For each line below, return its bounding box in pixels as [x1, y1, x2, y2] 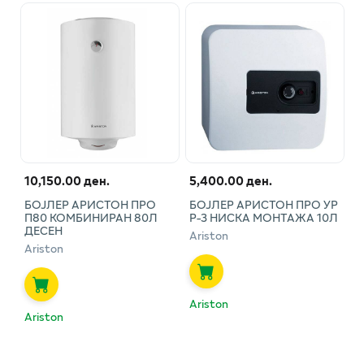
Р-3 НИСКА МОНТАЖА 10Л [188, 208, 338, 226]
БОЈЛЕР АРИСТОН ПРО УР [188, 195, 338, 213]
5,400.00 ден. [188, 170, 272, 190]
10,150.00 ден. [24, 170, 110, 190]
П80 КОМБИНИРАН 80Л [24, 208, 158, 226]
